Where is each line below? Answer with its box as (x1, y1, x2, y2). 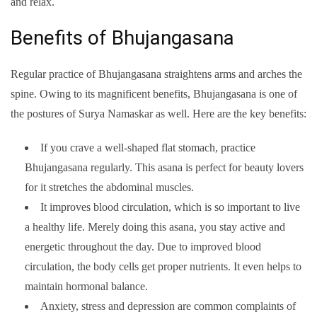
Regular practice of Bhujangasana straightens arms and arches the (11, 68, 302, 81)
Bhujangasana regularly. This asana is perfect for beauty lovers (25, 161, 304, 174)
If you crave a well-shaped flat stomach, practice (40, 142, 255, 154)
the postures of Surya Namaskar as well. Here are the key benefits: (11, 108, 306, 120)
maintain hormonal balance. (25, 280, 151, 293)
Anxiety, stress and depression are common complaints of (40, 300, 296, 313)
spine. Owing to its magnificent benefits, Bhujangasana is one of (11, 88, 297, 100)
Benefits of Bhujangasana (11, 26, 234, 50)
